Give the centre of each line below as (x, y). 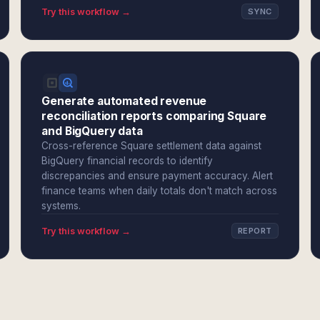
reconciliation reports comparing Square (154, 116)
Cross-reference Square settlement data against (152, 146)
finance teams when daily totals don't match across (160, 191)
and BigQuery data (92, 131)
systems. (61, 206)
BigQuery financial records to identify (127, 161)
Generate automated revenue (124, 101)
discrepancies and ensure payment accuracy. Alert (157, 176)
